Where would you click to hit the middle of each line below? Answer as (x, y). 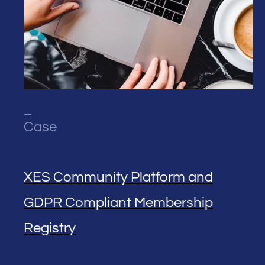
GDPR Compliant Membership (118, 203)
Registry (50, 228)
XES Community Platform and (118, 177)
